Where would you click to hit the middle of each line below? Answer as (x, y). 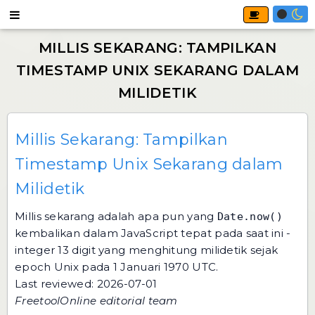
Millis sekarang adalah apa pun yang (116, 216)
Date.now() (250, 217)
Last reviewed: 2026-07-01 (86, 284)
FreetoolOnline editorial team (96, 301)
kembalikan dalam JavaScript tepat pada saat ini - (153, 233)
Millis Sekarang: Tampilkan (121, 140)
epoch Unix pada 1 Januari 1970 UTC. (117, 267)
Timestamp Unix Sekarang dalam (149, 164)
